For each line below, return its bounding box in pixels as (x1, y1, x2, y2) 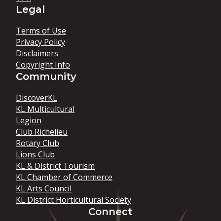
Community (16, 71, 76, 82)
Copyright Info (16, 59, 70, 70)
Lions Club (16, 149, 55, 160)
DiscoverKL (16, 92, 57, 103)
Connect (88, 206, 133, 218)
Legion (16, 115, 41, 126)
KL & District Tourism (16, 160, 95, 171)
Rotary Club (16, 138, 59, 148)
